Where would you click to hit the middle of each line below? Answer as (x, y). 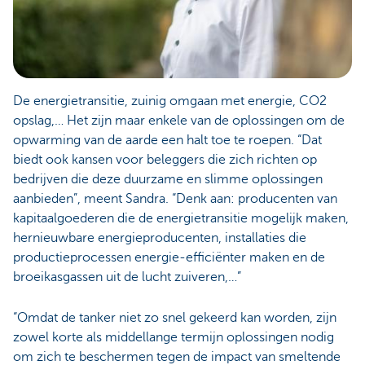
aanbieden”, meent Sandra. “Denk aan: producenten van (175, 198)
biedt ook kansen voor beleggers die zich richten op (165, 159)
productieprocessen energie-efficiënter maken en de (169, 257)
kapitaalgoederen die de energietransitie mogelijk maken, (181, 218)
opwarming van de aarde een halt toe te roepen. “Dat (167, 140)
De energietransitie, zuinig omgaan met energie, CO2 (170, 101)
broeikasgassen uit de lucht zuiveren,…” (127, 277)
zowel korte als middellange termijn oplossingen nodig (174, 338)
